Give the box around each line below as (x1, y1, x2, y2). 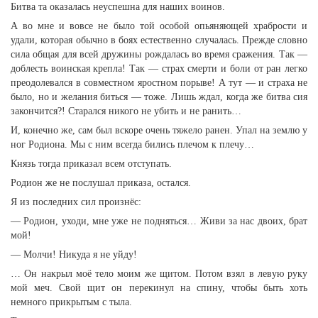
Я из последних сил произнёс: (11, 197, 141, 207)
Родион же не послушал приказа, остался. (11, 177, 191, 188)
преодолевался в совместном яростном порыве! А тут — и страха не (11, 77, 307, 88)
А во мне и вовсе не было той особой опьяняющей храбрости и (11, 21, 307, 31)
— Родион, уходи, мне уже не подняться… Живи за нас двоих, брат (11, 216, 307, 226)
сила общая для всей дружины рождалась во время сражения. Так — (11, 49, 307, 60)
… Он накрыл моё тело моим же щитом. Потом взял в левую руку (11, 268, 307, 279)
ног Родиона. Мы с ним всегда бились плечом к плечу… (11, 139, 254, 150)
